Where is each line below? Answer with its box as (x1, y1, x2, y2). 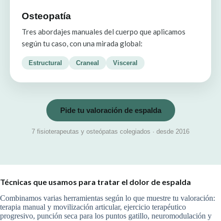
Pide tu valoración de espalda (60, 106, 161, 114)
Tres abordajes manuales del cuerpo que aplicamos (22, 27, 185, 36)
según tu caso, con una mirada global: (22, 38, 143, 48)
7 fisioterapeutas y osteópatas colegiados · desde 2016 (32, 128, 189, 135)
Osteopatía (22, 10, 71, 21)
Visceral (113, 59, 138, 67)
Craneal (76, 59, 99, 67)
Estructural (29, 59, 62, 67)
